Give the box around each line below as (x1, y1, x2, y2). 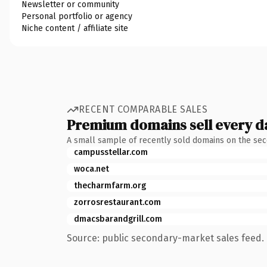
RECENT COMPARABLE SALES (79, 104, 208, 115)
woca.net (74, 163, 109, 174)
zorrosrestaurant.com (74, 197, 161, 207)
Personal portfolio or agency (21, 11, 132, 21)
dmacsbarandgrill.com (74, 213, 162, 224)
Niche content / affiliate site (21, 23, 128, 33)
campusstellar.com (74, 147, 148, 157)
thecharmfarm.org (74, 180, 146, 191)
